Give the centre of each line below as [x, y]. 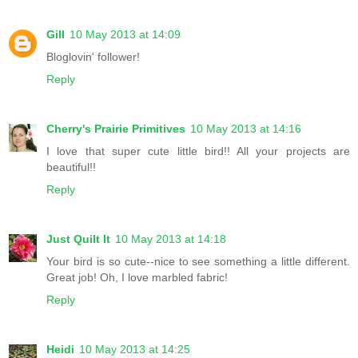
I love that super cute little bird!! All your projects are [198, 151]
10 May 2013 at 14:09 [125, 35]
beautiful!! [71, 167]
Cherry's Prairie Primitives [116, 129]
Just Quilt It [78, 239]
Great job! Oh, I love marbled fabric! [137, 278]
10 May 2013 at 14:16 [246, 129]
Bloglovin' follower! [93, 57]
